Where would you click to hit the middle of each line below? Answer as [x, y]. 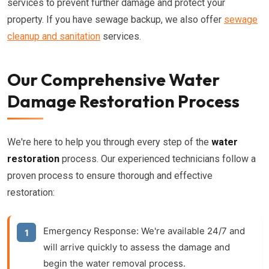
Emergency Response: [91, 231]
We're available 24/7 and [192, 231]
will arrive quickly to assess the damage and [137, 247]
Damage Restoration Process [123, 101]
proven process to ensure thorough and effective [110, 176]
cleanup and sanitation [54, 36]
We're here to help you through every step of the [109, 142]
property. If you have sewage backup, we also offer [116, 20]
